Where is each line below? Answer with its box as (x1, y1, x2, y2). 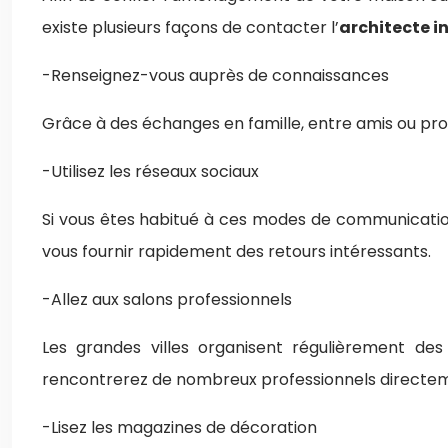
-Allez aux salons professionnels (42, 288, 292, 311)
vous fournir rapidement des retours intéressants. (42, 240, 431, 263)
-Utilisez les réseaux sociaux (42, 160, 259, 183)
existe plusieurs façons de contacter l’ (42, 16, 339, 39)
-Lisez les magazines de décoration (42, 416, 317, 439)
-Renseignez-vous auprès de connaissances (42, 64, 389, 87)
